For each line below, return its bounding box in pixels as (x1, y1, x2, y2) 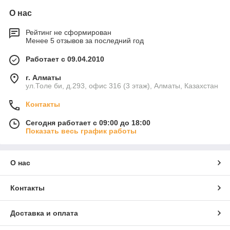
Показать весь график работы (26, 127, 137, 136)
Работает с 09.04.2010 (26, 55, 104, 64)
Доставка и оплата (10, 209, 78, 218)
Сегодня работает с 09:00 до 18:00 (26, 119, 150, 127)
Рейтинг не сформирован (26, 28, 111, 37)
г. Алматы (26, 73, 61, 82)
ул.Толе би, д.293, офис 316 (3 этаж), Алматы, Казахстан (26, 82, 218, 90)
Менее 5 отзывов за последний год (26, 36, 144, 45)
